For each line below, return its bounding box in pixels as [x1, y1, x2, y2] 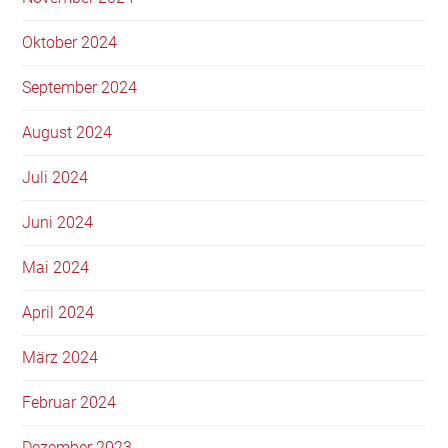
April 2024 [22, 302, 95, 322]
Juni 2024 [22, 212, 94, 232]
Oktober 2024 [22, 32, 118, 52]
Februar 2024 [22, 392, 117, 412]
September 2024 [22, 77, 138, 97]
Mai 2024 [22, 257, 90, 277]
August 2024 [22, 122, 113, 142]
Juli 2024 [22, 167, 89, 187]
